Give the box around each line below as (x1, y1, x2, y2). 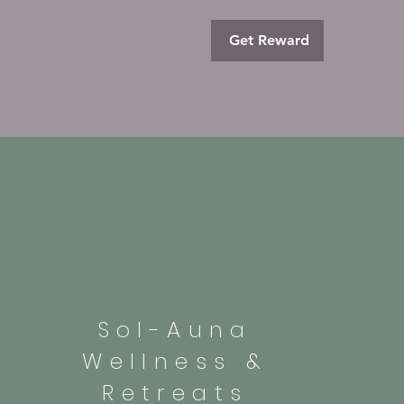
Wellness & (82, 346, 269, 377)
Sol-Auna (97, 315, 252, 345)
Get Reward (229, 32, 309, 50)
